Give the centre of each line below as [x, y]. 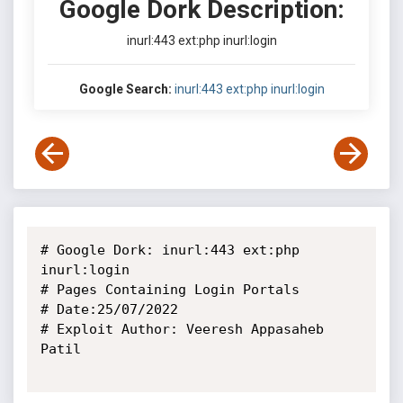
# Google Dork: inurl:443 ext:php [170, 250]
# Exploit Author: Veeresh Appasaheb [182, 329]
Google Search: [125, 89]
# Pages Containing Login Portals [170, 290]
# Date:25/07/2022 [109, 309]
